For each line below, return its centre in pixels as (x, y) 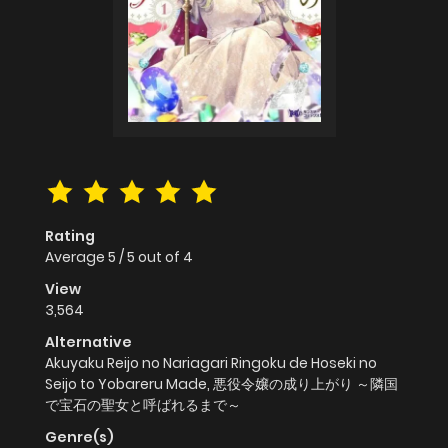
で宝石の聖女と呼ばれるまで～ (143, 405)
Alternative (88, 342)
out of (160, 257)
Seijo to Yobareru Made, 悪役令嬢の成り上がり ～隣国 (221, 384)
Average (76, 257)
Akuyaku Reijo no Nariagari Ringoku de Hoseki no (211, 363)
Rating (70, 236)
